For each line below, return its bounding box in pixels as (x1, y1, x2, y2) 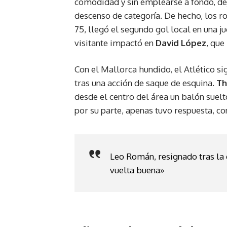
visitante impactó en (74, 37, 156, 49)
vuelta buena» (110, 164, 164, 175)
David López (156, 37, 206, 49)
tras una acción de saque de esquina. (74, 78, 216, 89)
